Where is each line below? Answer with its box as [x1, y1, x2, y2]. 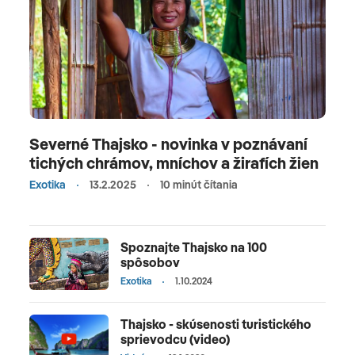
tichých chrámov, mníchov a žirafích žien [29, 152, 319, 173]
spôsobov [120, 254, 180, 270]
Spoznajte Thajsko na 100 [120, 239, 267, 255]
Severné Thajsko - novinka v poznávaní [29, 133, 307, 154]
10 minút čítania [160, 177, 238, 192]
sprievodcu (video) [120, 331, 230, 348]
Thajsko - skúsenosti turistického [120, 316, 311, 333]
